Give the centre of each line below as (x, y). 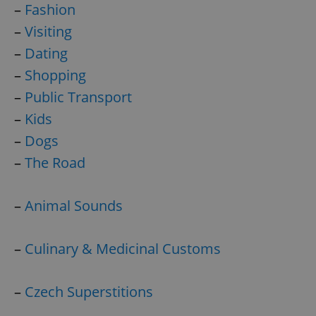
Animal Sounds (74, 205)
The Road (55, 162)
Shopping (55, 75)
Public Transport (78, 97)
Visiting (48, 31)
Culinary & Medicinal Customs (123, 248)
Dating (46, 53)
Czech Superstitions (89, 291)
